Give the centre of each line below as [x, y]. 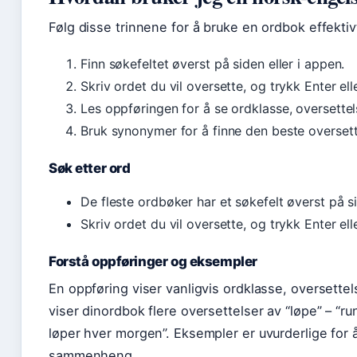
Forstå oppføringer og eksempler [153, 261]
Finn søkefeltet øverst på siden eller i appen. [213, 64]
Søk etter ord [90, 168]
